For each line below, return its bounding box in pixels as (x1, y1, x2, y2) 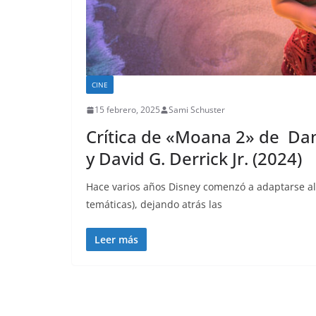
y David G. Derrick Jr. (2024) (86, 147, 302, 171)
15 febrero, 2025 (95, 104, 160, 116)
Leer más (95, 233, 138, 247)
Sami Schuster (169, 104, 225, 116)
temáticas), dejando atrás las (86, 197, 222, 212)
